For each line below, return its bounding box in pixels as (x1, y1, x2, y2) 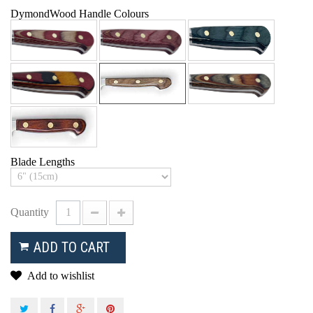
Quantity (10, 205, 49, 218)
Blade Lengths (10, 155, 78, 168)
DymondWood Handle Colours (10, 7, 152, 20)
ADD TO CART (34, 238, 110, 256)
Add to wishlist (25, 269, 94, 282)
